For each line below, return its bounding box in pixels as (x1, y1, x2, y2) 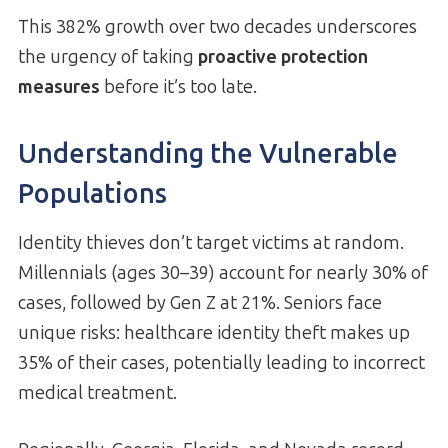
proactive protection (198, 45, 368, 68)
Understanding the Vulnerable (18, 138, 398, 171)
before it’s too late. (100, 75, 257, 98)
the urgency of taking (18, 45, 198, 68)
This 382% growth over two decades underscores (18, 15, 417, 38)
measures (18, 75, 100, 98)
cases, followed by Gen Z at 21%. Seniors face (18, 291, 382, 314)
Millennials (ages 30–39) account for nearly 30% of (18, 261, 428, 284)
